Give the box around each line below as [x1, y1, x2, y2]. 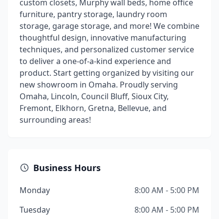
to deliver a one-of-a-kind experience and [20, 56, 171, 66]
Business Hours [33, 162, 101, 174]
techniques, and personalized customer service [20, 44, 194, 55]
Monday [20, 185, 50, 196]
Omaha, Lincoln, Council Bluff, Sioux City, [20, 91, 169, 102]
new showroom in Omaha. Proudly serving [20, 79, 178, 90]
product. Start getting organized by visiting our [20, 67, 194, 78]
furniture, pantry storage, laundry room [20, 9, 167, 20]
